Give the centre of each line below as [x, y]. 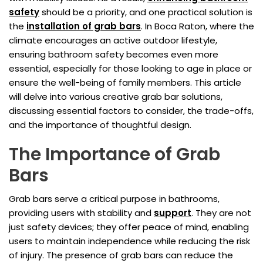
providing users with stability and [81, 213]
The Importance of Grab [114, 155]
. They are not [221, 213]
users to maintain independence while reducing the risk [129, 241]
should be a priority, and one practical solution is [146, 12]
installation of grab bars [84, 26]
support [173, 213]
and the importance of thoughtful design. [100, 125]
